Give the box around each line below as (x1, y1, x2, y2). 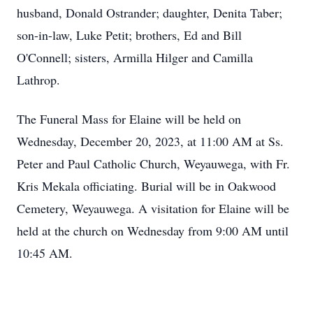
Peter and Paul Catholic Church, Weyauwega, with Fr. (17, 155, 290, 172)
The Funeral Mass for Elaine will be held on (17, 110, 241, 127)
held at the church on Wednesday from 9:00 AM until (17, 222, 289, 239)
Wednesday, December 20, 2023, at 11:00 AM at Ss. (17, 133, 284, 150)
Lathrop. (17, 71, 60, 88)
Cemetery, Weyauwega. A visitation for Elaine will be (17, 200, 289, 217)
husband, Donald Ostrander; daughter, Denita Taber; (17, 4, 282, 21)
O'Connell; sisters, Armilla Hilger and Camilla (17, 49, 253, 66)
